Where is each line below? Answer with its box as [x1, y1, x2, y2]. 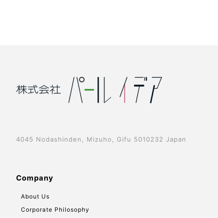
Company [16, 173, 54, 182]
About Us [21, 193, 50, 200]
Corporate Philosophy [21, 206, 90, 213]
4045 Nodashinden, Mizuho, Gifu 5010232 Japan [16, 135, 186, 143]
